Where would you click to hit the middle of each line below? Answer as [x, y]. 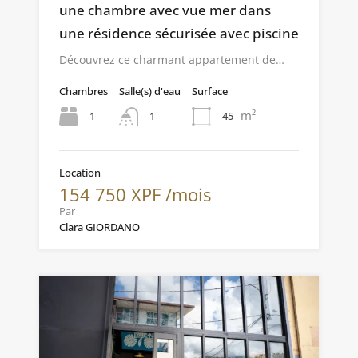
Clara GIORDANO [99, 227]
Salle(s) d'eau [150, 91]
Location [80, 172]
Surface [210, 91]
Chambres [84, 91]
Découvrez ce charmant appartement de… [172, 59]
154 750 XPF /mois [135, 194]
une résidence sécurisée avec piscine [179, 33]
